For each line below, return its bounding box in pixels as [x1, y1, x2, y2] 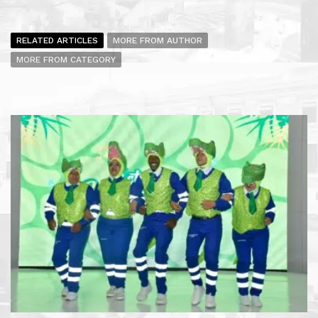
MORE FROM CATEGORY [16, 54, 116, 65]
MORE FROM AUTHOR [113, 35, 202, 45]
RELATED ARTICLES [16, 35, 98, 45]
